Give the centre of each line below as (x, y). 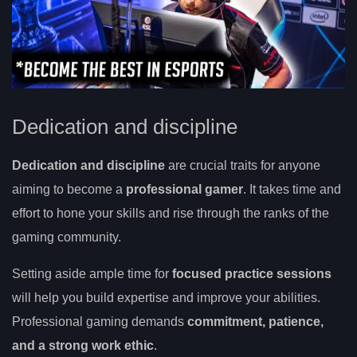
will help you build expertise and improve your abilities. (166, 298)
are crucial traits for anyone (243, 166)
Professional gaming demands (100, 322)
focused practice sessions (252, 274)
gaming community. (67, 237)
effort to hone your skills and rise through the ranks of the (171, 214)
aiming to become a (69, 190)
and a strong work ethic (83, 346)
